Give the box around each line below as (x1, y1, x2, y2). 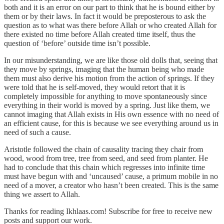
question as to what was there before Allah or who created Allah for (4, 20, 216, 29)
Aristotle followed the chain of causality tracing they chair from (4, 144, 203, 153)
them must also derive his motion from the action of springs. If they (4, 73, 214, 82)
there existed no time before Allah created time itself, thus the (4, 29, 195, 38)
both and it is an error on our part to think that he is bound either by (4, 2, 215, 11)
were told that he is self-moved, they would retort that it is (4, 82, 185, 91)
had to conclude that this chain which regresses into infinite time (4, 162, 205, 171)
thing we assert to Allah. (4, 189, 80, 198)
